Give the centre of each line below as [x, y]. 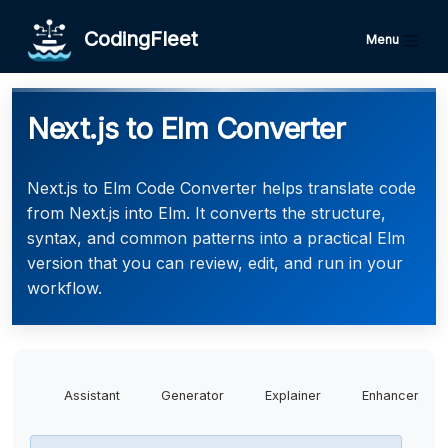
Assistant [92, 395]
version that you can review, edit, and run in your [215, 263]
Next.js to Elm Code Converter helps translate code [221, 188]
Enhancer [390, 395]
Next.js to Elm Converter [186, 128]
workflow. [64, 288]
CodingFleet [135, 38]
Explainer [293, 395]
